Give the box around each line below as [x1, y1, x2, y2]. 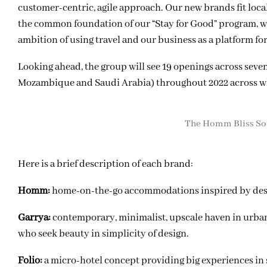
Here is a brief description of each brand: [18, 157, 193, 170]
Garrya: [18, 211, 51, 224]
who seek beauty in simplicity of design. [18, 227, 189, 240]
